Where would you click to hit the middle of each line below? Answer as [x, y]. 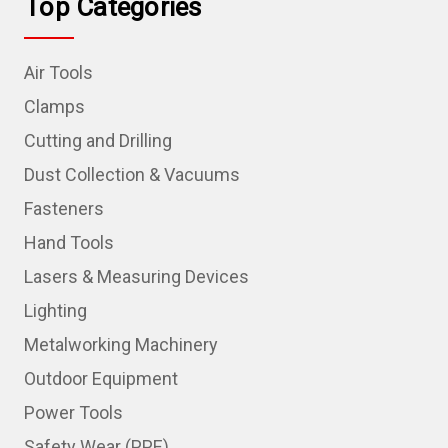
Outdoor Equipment [101, 378]
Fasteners [64, 208]
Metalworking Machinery [121, 344]
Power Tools [73, 412]
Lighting [55, 310]
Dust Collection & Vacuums [132, 174]
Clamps [54, 106]
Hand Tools [69, 242]
